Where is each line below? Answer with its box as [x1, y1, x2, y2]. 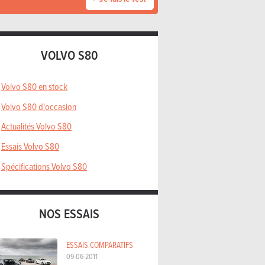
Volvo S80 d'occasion [1, 99, 76, 113]
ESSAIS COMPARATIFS [66, 238, 133, 250]
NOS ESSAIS [39, 203, 99, 223]
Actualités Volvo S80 [1, 119, 72, 133]
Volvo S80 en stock [1, 80, 67, 93]
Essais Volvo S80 [1, 139, 59, 153]
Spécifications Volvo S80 [1, 159, 87, 173]
